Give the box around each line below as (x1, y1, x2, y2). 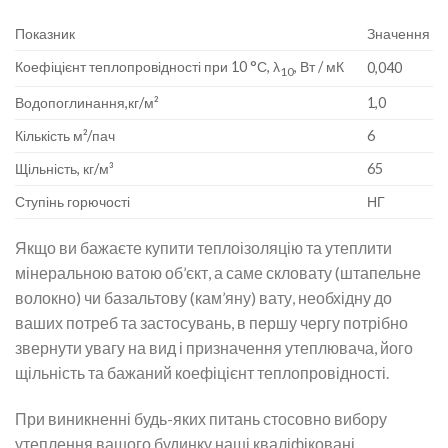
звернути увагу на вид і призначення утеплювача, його (15, 338, 413, 358)
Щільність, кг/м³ (15, 160, 114, 178)
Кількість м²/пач (15, 127, 115, 145)
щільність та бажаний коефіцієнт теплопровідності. (15, 363, 389, 383)
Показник (15, 25, 75, 43)
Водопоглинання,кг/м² (15, 94, 159, 112)
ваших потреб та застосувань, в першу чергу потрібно (15, 313, 408, 333)
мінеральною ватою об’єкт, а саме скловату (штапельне (15, 263, 421, 283)
